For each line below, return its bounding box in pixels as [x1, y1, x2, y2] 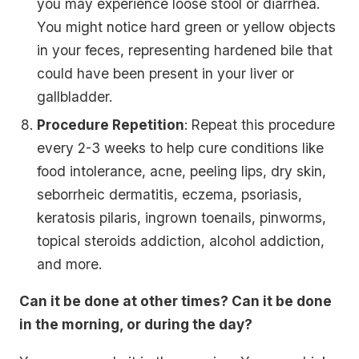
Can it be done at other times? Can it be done [19, 292, 332, 310]
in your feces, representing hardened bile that [37, 42, 333, 59]
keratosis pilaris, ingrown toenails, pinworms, [37, 208, 327, 226]
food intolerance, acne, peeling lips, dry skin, [37, 162, 327, 179]
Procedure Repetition [37, 115, 185, 133]
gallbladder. [37, 88, 113, 106]
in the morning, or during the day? [19, 316, 252, 333]
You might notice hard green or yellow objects [37, 18, 337, 36]
